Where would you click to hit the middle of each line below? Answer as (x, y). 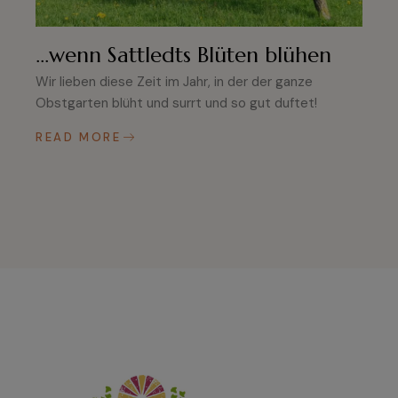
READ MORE (79, 138)
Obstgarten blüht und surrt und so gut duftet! (176, 103)
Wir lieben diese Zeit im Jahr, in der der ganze (174, 82)
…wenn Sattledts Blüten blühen (183, 56)
